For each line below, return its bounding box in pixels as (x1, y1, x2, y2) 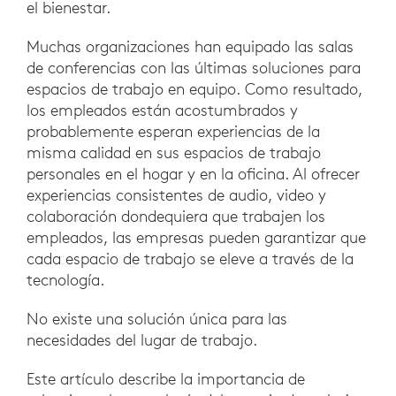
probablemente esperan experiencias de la (27, 121, 320, 142)
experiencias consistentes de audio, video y (27, 185, 326, 206)
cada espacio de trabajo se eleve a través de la (27, 248, 354, 270)
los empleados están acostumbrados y (27, 100, 298, 121)
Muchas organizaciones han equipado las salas (27, 36, 354, 57)
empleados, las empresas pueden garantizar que (27, 227, 366, 248)
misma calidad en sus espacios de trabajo (27, 142, 321, 164)
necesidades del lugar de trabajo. (27, 330, 262, 351)
